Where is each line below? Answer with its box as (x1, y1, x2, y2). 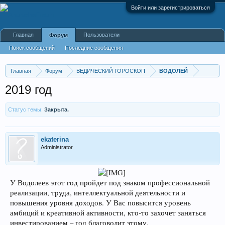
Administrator (41, 144, 73, 150)
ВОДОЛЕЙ (159, 68, 188, 74)
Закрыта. (44, 106, 69, 113)
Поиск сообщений (9, 45, 55, 51)
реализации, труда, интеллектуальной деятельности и (10, 188, 185, 197)
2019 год (5, 83, 52, 96)
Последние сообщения (65, 45, 123, 51)
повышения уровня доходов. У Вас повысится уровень (10, 198, 191, 207)
